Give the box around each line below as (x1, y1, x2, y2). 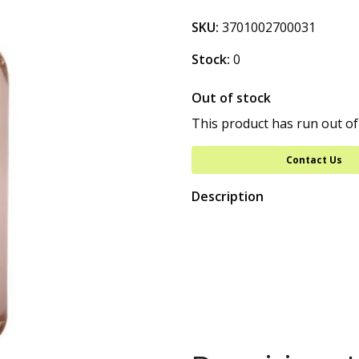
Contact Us (285, 153, 342, 167)
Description (192, 188, 264, 205)
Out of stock (192, 89, 271, 107)
